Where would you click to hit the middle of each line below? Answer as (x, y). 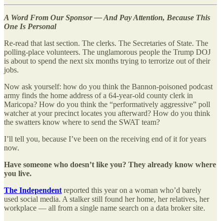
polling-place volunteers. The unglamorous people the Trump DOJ (107, 52)
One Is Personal (30, 26)
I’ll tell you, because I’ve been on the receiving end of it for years (105, 139)
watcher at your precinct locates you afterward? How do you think (107, 113)
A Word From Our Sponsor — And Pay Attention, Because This (107, 17)
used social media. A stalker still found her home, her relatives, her (107, 199)
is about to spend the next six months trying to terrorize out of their (107, 61)
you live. (18, 173)
